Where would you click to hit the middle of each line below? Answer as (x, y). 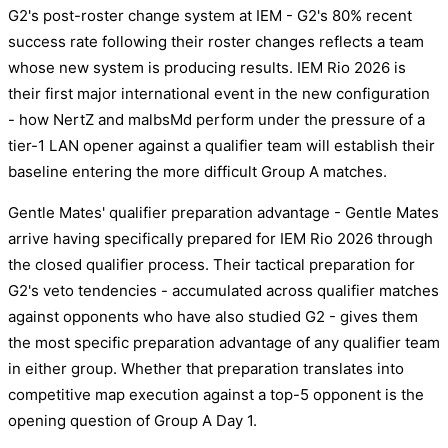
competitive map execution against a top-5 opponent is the (216, 395)
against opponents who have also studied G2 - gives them (213, 317)
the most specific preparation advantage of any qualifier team (224, 343)
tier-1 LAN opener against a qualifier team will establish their (221, 146)
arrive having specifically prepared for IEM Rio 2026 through (220, 239)
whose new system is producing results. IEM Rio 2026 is (207, 68)
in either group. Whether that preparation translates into (206, 369)
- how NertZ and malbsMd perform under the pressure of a (216, 120)
